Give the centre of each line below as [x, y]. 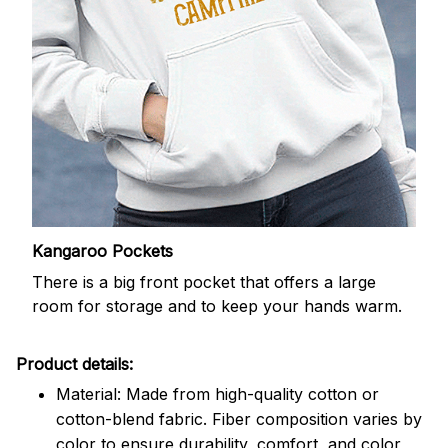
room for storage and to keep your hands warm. [217, 305]
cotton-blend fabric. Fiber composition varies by [239, 419]
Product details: [74, 363]
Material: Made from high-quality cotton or [217, 394]
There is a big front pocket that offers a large [204, 281]
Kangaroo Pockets [102, 251]
